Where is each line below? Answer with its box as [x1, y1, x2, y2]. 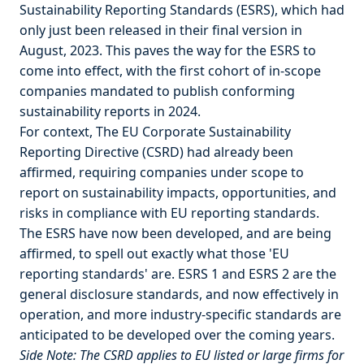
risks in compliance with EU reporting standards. [19, 204, 319, 222]
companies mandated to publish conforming [19, 82, 295, 100]
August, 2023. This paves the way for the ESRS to [19, 41, 316, 59]
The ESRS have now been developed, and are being [19, 224, 331, 242]
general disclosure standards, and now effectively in [19, 285, 339, 303]
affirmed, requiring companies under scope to [19, 163, 304, 181]
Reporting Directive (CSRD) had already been [19, 143, 293, 161]
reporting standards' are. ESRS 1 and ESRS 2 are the [19, 265, 336, 283]
